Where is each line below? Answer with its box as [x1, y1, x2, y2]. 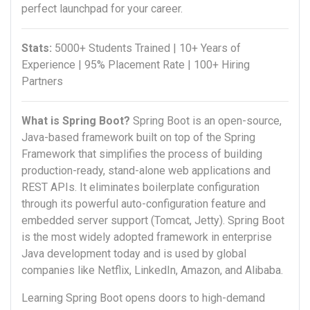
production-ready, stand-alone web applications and [21, 164, 271, 178]
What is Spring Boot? [21, 114, 130, 128]
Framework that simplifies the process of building [21, 147, 262, 161]
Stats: [21, 42, 52, 55]
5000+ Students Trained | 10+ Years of [52, 42, 241, 55]
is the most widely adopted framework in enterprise [21, 230, 272, 244]
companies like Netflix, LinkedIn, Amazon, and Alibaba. [21, 264, 283, 277]
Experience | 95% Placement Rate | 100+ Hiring [21, 58, 250, 72]
